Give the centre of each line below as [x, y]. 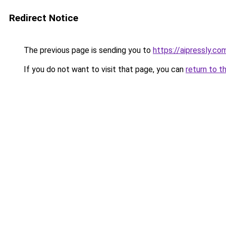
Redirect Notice [44, 18]
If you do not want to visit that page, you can [104, 69]
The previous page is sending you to [87, 50]
